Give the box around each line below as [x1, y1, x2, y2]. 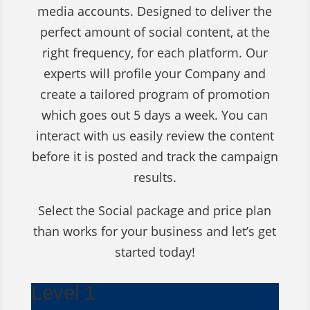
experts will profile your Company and [44, 64, 266, 82]
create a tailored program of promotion [39, 85, 270, 102]
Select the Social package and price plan [38, 201, 272, 219]
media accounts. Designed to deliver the [37, 2, 273, 19]
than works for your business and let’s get [33, 222, 277, 239]
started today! [114, 243, 195, 260]
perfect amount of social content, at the [39, 23, 270, 40]
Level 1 [30, 281, 95, 304]
